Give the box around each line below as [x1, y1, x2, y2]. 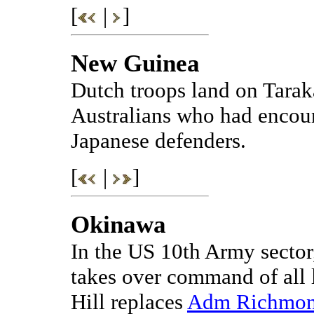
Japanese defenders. [71, 128, 246, 153]
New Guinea [71, 50, 200, 78]
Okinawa [71, 211, 166, 239]
